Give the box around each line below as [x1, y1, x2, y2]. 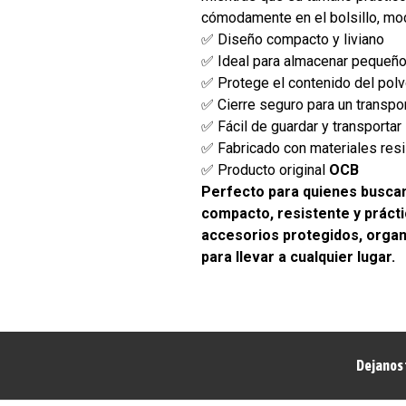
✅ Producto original [201, 160, 330, 179]
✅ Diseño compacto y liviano [201, 30, 385, 48]
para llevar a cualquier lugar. [201, 247, 396, 266]
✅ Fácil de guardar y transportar [201, 117, 402, 135]
